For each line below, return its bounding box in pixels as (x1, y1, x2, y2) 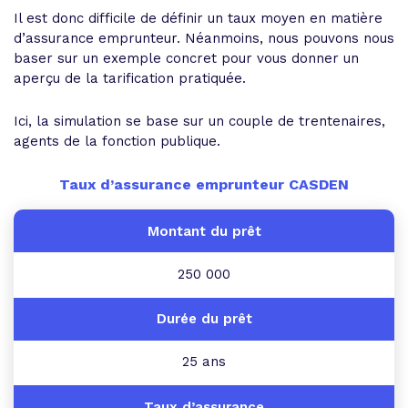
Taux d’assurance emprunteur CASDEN (59, 176, 349, 193)
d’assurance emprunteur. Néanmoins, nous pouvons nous (14, 30, 394, 46)
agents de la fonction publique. (14, 133, 220, 149)
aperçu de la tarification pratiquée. (14, 70, 246, 87)
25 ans (182, 353, 226, 370)
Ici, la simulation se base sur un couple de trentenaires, (14, 113, 385, 129)
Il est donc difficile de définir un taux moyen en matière (14, 10, 382, 26)
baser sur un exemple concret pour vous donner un (14, 50, 359, 66)
